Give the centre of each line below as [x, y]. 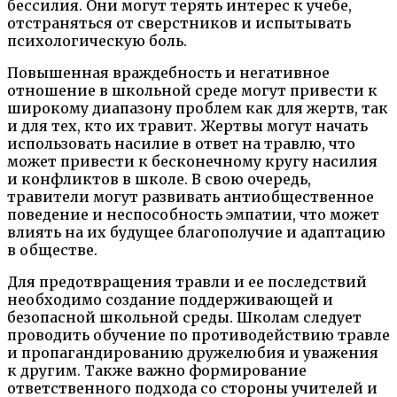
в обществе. [52, 250]
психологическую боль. [97, 41]
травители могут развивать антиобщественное [191, 197]
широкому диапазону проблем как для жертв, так [198, 108]
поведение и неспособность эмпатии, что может [193, 214]
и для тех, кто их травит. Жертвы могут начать [187, 126]
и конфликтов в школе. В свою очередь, [159, 179]
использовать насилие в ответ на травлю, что [181, 144]
